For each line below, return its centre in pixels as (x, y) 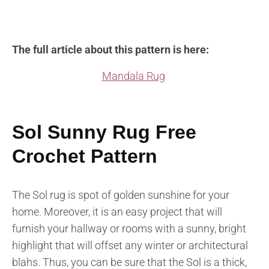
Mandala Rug (133, 76)
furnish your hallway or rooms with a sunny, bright (129, 229)
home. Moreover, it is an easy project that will (117, 212)
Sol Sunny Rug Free (104, 132)
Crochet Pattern (85, 156)
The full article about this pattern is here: (110, 50)
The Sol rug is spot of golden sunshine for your (121, 195)
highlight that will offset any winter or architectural (130, 246)
